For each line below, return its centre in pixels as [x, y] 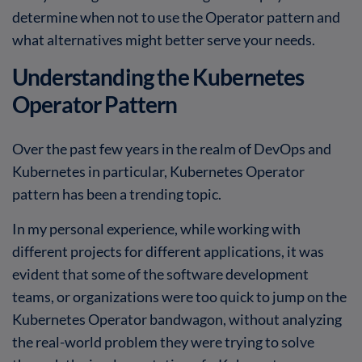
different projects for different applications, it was [168, 251]
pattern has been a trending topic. [117, 194]
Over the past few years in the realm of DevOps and [172, 148]
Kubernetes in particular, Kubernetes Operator [158, 171]
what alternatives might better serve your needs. [164, 39]
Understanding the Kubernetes [158, 77]
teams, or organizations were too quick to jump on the [179, 296]
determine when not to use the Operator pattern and [176, 17]
